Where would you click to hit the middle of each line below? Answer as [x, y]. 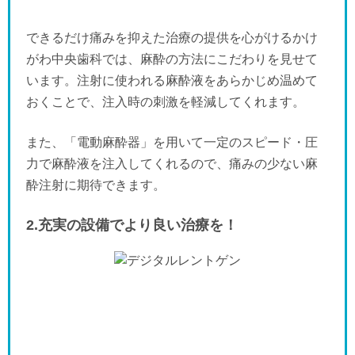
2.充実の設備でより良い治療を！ [132, 225]
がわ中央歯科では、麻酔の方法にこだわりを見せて [172, 59]
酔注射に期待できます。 [96, 185]
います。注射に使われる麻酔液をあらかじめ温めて [172, 81]
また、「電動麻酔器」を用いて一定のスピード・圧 [172, 143]
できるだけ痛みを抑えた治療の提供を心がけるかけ [172, 38]
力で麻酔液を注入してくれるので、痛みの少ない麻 [172, 164]
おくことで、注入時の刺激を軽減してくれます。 [166, 102]
